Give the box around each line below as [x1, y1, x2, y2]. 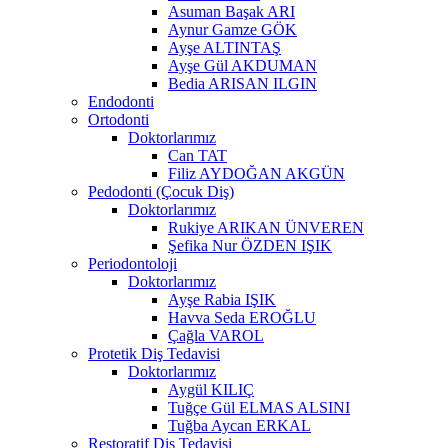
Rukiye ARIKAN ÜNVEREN [168, 218, 364, 236]
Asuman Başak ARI [168, 2, 295, 20]
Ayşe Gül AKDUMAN [168, 56, 317, 74]
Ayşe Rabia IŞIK [168, 290, 276, 308]
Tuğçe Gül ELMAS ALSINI [168, 398, 350, 416]
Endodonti [88, 92, 154, 110]
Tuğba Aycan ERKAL [168, 416, 311, 434]
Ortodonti [88, 110, 149, 128]
